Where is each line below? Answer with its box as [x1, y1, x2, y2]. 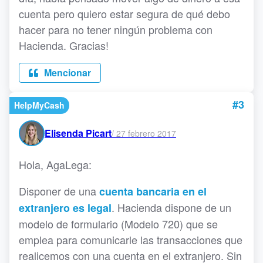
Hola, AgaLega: [19, 157, 92, 172]
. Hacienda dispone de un [112, 200, 231, 215]
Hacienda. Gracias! [19, 38, 109, 53]
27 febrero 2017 [116, 127, 176, 139]
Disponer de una [19, 183, 99, 198]
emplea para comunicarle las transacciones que [19, 232, 242, 247]
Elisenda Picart [45, 126, 112, 140]
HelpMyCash [14, 99, 65, 111]
